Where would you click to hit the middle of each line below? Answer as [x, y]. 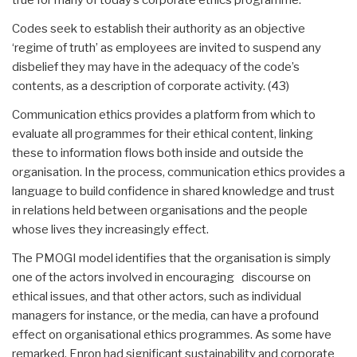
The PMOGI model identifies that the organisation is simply [171, 258]
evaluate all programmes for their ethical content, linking [163, 133]
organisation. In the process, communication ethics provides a [178, 172]
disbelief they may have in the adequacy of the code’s [156, 67]
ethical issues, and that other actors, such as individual [157, 296]
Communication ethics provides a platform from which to [164, 114]
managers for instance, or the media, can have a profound [165, 315]
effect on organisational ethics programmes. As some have [172, 334]
